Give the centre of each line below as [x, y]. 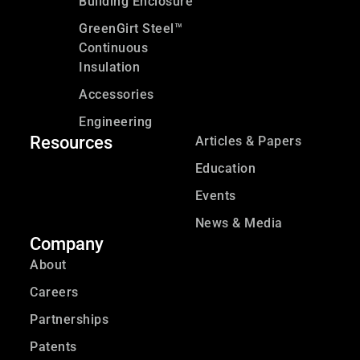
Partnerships [69, 319]
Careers [54, 292]
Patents [53, 346]
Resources [71, 142]
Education [225, 168]
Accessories [117, 94]
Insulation [110, 67]
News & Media [239, 223]
